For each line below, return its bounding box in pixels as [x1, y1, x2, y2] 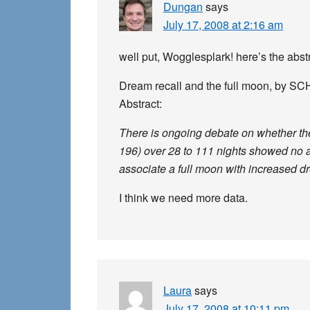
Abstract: [119, 95, 162, 111]
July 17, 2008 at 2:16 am [163, 17, 283, 33]
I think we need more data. [119, 190, 248, 206]
